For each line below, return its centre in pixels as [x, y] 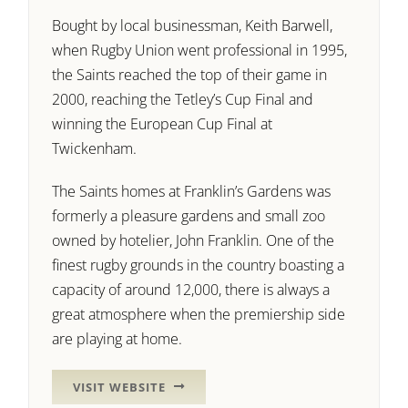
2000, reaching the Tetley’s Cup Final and [183, 99]
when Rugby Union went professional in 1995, [200, 50]
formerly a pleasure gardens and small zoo [189, 215]
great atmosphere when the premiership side [199, 314]
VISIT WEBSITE [120, 387]
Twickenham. [95, 148]
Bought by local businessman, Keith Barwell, [193, 25]
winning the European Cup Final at [163, 123]
